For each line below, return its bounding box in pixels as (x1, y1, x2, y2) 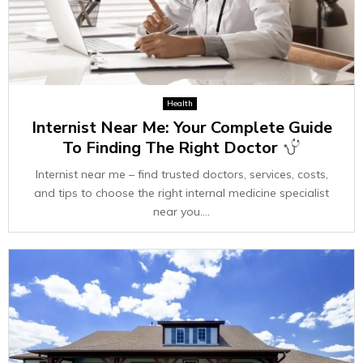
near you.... (153, 204, 210, 219)
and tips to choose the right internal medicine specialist (34, 186, 329, 200)
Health (166, 98, 193, 109)
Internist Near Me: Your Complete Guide (31, 117, 332, 139)
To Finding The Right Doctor (62, 137, 283, 159)
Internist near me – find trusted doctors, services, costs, (35, 167, 328, 181)
